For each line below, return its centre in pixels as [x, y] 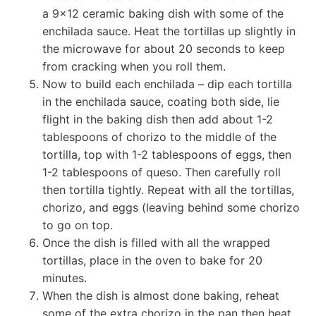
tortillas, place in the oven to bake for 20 [152, 260]
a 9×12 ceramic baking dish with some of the [163, 13]
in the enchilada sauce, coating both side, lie [161, 101]
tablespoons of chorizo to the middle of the [159, 136]
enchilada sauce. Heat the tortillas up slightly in [169, 31]
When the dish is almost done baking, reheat [161, 295]
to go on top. [79, 225]
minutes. [65, 278]
